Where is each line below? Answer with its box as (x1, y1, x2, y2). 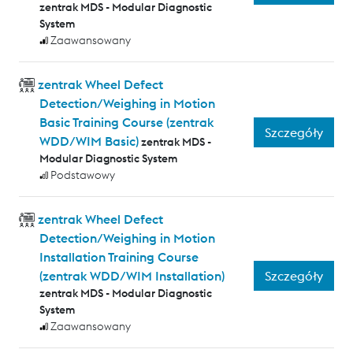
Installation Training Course (39, 249, 199, 266)
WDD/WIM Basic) (39, 133, 139, 150)
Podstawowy (50, 168, 116, 183)
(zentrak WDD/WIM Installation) (39, 268, 225, 284)
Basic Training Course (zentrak (39, 114, 214, 131)
